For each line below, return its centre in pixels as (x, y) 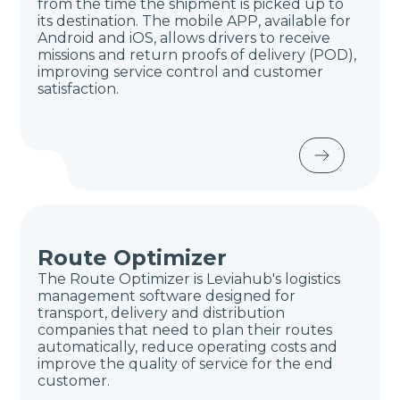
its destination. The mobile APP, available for (195, 21)
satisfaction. (79, 89)
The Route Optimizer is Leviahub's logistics (189, 279)
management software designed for (167, 296)
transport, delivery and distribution (162, 313)
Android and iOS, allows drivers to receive (184, 38)
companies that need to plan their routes (185, 330)
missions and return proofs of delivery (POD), (197, 55)
